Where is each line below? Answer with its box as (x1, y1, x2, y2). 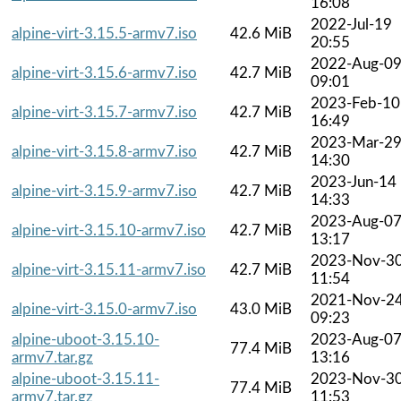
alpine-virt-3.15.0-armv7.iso (12, 301, 197, 317)
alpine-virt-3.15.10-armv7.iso (12, 222, 206, 238)
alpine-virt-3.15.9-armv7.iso (12, 183, 197, 199)
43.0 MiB (230, 301, 292, 317)
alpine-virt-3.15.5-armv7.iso (12, 25, 197, 41)
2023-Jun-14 (311, 174, 397, 190)
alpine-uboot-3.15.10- (12, 331, 159, 347)
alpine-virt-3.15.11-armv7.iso (12, 261, 206, 277)
